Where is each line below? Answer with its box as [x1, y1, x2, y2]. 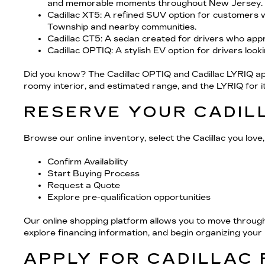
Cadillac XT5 [47, 10, 100, 20]
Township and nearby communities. [47, 22, 196, 32]
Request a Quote [47, 180, 120, 190]
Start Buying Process [47, 169, 140, 179]
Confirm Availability [47, 157, 128, 167]
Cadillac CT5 [47, 34, 101, 44]
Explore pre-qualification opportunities [47, 192, 211, 202]
